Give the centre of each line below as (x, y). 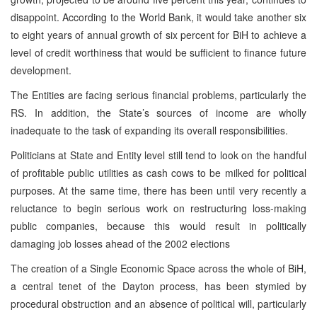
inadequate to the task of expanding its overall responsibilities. (149, 130)
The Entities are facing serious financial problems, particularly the (158, 94)
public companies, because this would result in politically (158, 225)
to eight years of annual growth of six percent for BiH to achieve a (158, 34)
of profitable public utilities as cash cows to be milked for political (158, 172)
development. (41, 70)
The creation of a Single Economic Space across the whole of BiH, (158, 268)
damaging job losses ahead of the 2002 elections (120, 243)
